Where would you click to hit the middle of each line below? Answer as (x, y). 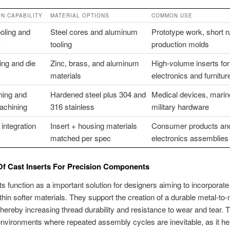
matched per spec (80, 138)
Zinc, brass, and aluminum (94, 63)
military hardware (180, 106)
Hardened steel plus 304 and (98, 94)
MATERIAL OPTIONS (80, 15)
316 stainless (72, 106)
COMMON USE (172, 15)
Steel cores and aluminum (94, 31)
